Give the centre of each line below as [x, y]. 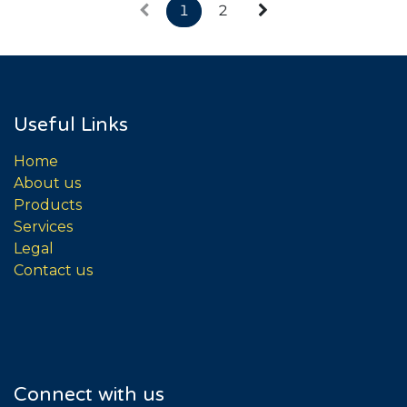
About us [47, 183]
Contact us [53, 270]
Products [48, 204]
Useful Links [71, 124]
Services [43, 226]
